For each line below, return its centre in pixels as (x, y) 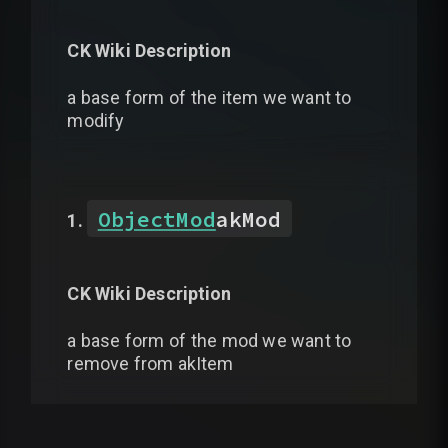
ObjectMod (156, 220)
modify (96, 120)
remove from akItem (150, 364)
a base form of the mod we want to (209, 341)
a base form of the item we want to (209, 97)
